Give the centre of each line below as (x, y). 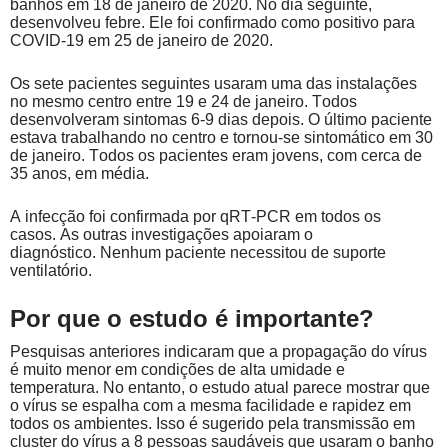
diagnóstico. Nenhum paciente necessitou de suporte (198, 252)
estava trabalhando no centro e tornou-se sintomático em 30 (221, 137)
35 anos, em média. (79, 173)
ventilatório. (51, 270)
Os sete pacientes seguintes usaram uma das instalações (213, 83)
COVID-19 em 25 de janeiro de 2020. (141, 40)
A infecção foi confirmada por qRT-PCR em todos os (195, 216)
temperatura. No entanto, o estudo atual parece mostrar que (220, 387)
